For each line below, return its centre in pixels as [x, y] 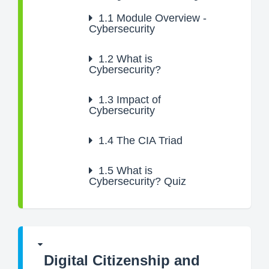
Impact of [137, 100]
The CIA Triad [148, 141]
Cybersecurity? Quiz [138, 181]
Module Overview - [160, 18]
